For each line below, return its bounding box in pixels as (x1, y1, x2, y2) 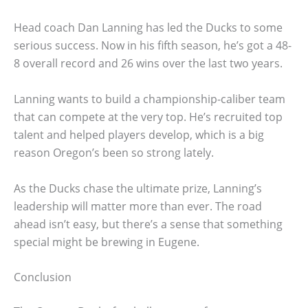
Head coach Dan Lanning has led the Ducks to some (14, 20, 283, 36)
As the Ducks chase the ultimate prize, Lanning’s (14, 180, 262, 196)
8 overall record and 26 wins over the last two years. (14, 56, 283, 71)
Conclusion (14, 269, 71, 285)
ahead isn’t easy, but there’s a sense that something (14, 216, 283, 232)
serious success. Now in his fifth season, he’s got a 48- (14, 38, 291, 54)
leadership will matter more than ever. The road (14, 198, 262, 214)
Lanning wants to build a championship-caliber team (14, 91, 285, 107)
